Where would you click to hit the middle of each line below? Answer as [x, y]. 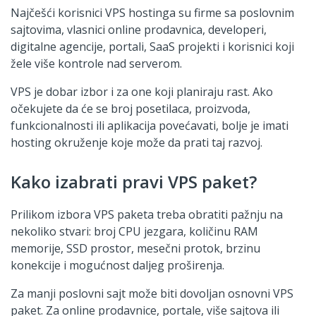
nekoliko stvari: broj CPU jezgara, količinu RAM [134, 231]
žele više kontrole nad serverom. [96, 63]
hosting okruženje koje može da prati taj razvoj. [136, 142]
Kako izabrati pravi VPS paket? [134, 181]
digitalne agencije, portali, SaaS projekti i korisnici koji [152, 46]
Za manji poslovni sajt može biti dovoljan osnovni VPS [152, 293]
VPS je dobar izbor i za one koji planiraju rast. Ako [142, 91]
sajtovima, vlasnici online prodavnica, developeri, [139, 29]
